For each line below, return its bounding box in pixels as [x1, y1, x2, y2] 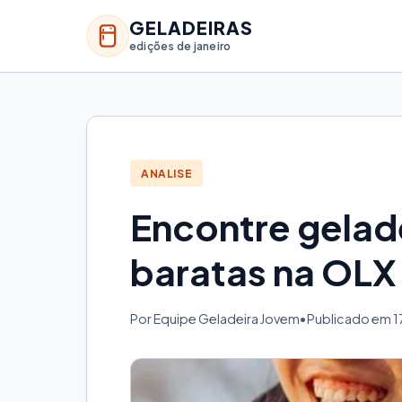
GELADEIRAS [129, 15, 253, 39]
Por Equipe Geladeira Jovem [130, 310, 300, 328]
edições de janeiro [129, 39, 232, 53]
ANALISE [141, 166, 193, 180]
